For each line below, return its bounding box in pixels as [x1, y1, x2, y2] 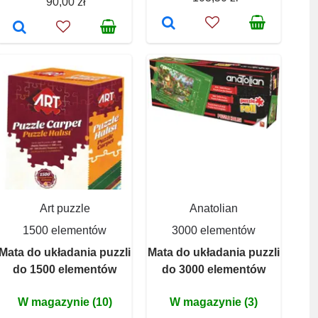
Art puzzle [39, 202, 90, 214]
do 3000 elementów [162, 263, 265, 275]
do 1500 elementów [13, 263, 116, 275]
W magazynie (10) [17, 295, 112, 308]
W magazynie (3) [170, 295, 258, 308]
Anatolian [190, 202, 238, 214]
